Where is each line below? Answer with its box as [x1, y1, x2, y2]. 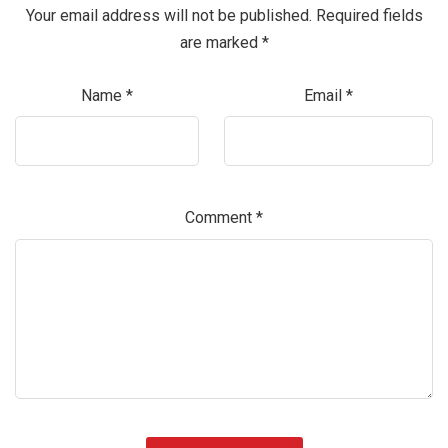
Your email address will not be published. [25, 5, 312, 25]
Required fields [315, 5, 423, 25]
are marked [179, 32, 262, 52]
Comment [185, 208, 256, 228]
